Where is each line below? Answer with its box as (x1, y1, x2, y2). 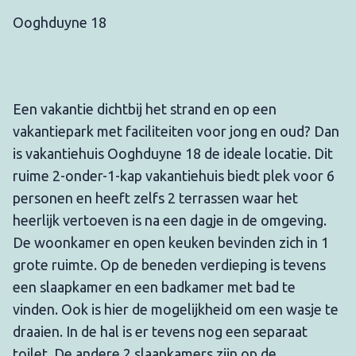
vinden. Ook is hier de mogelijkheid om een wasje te (13, 301, 339, 318)
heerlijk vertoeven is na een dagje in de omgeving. (13, 212, 327, 229)
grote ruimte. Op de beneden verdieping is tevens (13, 257, 326, 273)
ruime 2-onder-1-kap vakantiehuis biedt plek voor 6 (13, 168, 335, 184)
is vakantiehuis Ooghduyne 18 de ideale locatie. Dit (13, 145, 333, 162)
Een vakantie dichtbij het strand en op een (13, 101, 277, 118)
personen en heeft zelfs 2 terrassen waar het (13, 190, 298, 207)
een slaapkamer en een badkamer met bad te (13, 279, 296, 296)
